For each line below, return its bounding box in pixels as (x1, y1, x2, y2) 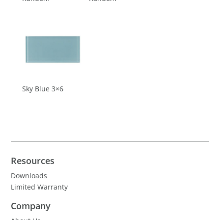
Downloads (11, 170, 48, 180)
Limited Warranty (11, 182, 68, 192)
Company (11, 199, 51, 212)
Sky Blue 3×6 (22, 84, 63, 94)
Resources (11, 154, 55, 166)
